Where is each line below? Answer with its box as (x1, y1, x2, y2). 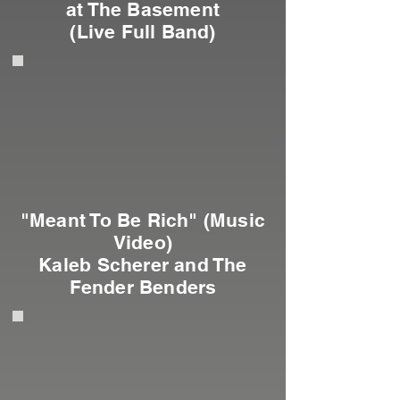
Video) (112, 231, 173, 254)
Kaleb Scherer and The (38, 254, 247, 276)
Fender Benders (69, 276, 217, 298)
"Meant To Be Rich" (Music (20, 209, 266, 231)
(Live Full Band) (70, 21, 216, 43)
